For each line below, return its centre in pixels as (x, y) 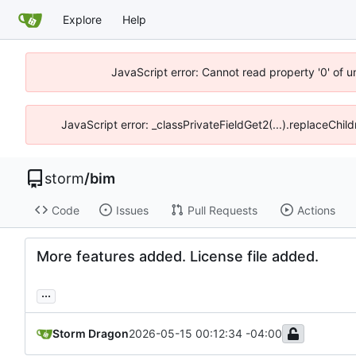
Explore (82, 19)
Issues (132, 210)
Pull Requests (222, 210)
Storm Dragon (91, 334)
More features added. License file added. (178, 257)
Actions (316, 210)
